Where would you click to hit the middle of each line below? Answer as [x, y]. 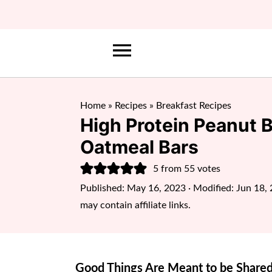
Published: [104, 188]
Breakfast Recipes [194, 106]
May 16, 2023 [156, 188]
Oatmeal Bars [139, 147]
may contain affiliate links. [135, 205]
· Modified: [211, 188]
